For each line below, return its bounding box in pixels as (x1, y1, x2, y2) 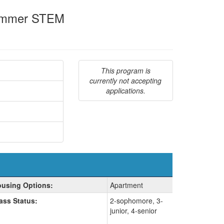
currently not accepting (89, 75, 162, 85)
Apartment (109, 179, 143, 190)
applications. (105, 85, 145, 95)
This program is (100, 65, 150, 75)
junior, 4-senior (109, 205, 157, 215)
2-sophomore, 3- (109, 195, 163, 205)
